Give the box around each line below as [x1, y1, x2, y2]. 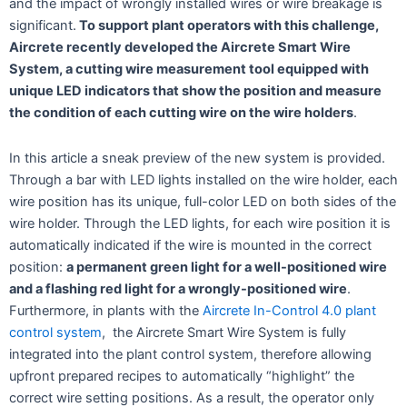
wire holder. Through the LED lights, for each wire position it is [9, 214, 391, 232]
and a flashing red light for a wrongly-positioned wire [9, 280, 347, 297]
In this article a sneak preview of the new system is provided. [9, 149, 385, 166]
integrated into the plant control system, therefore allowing [9, 345, 372, 362]
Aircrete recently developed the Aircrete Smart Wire [9, 39, 351, 56]
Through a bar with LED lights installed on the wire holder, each [9, 171, 398, 188]
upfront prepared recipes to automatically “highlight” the [9, 367, 354, 384]
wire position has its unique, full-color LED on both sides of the [9, 193, 396, 210]
